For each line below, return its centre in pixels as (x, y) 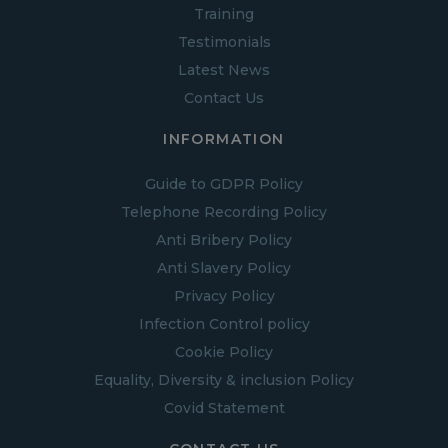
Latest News (224, 69)
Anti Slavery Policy (224, 267)
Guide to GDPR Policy (224, 183)
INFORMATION (224, 138)
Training (224, 13)
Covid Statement (224, 407)
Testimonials (224, 41)
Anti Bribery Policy (224, 239)
